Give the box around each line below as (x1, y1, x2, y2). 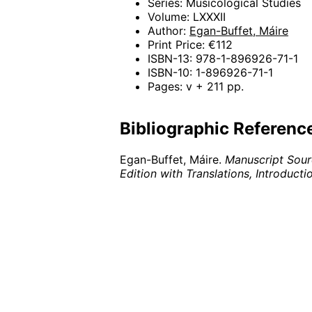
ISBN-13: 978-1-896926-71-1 (148, 52, 298, 66)
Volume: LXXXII (148, 10, 226, 24)
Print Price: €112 (148, 38, 233, 52)
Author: (148, 24, 189, 38)
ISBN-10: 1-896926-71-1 (148, 65, 273, 80)
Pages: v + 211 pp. (148, 79, 244, 94)
